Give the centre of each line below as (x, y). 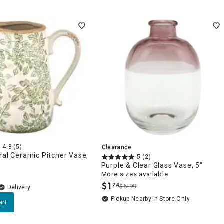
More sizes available (135, 174)
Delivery (19, 187)
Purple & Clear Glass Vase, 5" (152, 165)
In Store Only (171, 199)
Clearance (117, 147)
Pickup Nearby (131, 199)
